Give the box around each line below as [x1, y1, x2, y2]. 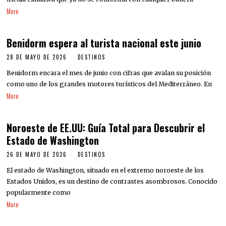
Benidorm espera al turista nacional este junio [7, 36, 202, 51]
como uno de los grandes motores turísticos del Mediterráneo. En [7, 80, 212, 88]
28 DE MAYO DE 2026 [7, 53, 67, 62]
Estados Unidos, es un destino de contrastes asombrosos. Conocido [7, 177, 218, 185]
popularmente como [7, 188, 71, 196]
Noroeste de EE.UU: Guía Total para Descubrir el [7, 121, 205, 136]
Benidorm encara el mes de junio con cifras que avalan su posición [7, 69, 211, 77]
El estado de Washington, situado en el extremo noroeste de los [7, 166, 204, 174]
